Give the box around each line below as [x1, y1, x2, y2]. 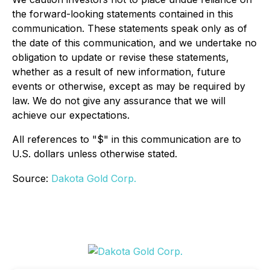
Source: [12, 172, 51, 184]
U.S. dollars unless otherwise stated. [12, 147, 177, 160]
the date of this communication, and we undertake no [12, 36, 257, 49]
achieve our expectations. [12, 108, 130, 121]
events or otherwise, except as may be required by [12, 80, 245, 92]
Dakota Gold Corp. [51, 172, 136, 184]
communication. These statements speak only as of [12, 22, 247, 34]
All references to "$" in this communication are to [12, 133, 241, 145]
